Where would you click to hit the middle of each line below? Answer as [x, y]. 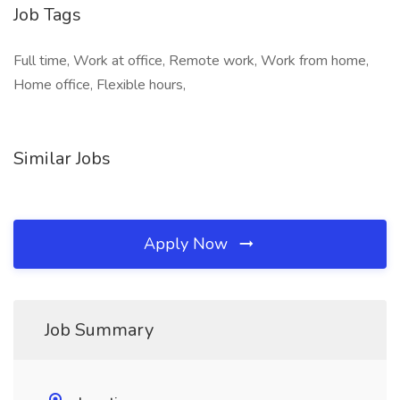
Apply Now [188, 244]
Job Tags [47, 15]
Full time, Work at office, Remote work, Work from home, [191, 61]
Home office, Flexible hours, [100, 85]
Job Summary [99, 330]
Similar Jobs [62, 158]
